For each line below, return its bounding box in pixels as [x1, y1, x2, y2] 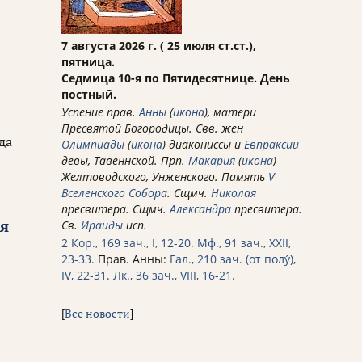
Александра [170, 201, 231, 217]
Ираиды [81, 217, 123, 234]
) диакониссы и [162, 137, 244, 153]
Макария [188, 153, 235, 169]
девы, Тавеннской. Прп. [61, 153, 188, 169]
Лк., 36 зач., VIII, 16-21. [113, 267, 235, 284]
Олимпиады [61, 137, 124, 153]
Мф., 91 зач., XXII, [197, 235, 291, 251]
